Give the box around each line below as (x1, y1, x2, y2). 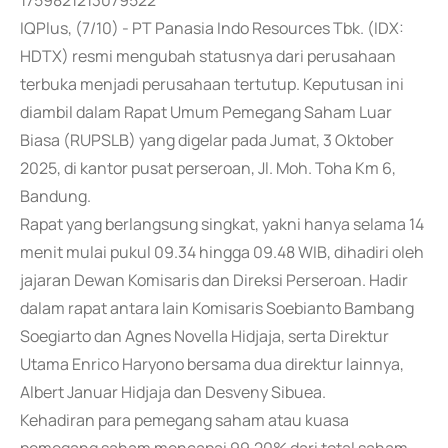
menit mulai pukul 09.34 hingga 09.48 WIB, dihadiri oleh (20, 241, 424, 263)
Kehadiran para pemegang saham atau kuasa (20, 409, 349, 431)
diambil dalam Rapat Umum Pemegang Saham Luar (20, 101, 392, 123)
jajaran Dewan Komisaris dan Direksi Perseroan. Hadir (20, 269, 408, 291)
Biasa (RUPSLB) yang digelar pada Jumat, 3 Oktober (20, 129, 394, 151)
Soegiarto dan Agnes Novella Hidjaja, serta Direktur (20, 325, 389, 347)
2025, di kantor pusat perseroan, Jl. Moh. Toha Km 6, (20, 157, 396, 179)
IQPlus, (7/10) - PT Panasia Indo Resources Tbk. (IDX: (20, 17, 404, 39)
